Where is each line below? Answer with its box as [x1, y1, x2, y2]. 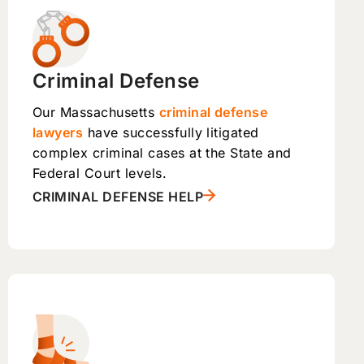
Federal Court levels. [32, 164, 167, 181]
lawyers [32, 123, 84, 141]
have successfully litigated [83, 123, 259, 141]
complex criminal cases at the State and [32, 144, 292, 161]
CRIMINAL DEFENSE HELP [32, 188, 204, 205]
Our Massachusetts [32, 103, 159, 120]
